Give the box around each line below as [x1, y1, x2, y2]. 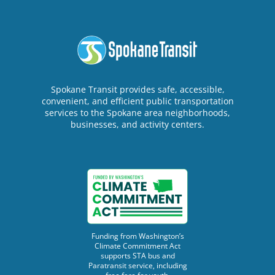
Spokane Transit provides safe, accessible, [50, 83, 225, 95]
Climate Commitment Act [95, 240, 180, 251]
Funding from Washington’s [91, 230, 184, 241]
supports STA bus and [100, 250, 175, 261]
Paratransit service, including [88, 260, 187, 271]
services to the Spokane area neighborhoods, [45, 106, 230, 118]
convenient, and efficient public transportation [41, 95, 234, 107]
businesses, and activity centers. [71, 118, 204, 130]
